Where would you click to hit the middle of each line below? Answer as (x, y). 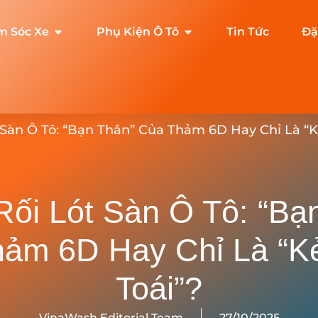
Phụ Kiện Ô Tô (138, 32)
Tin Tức (248, 32)
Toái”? (159, 289)
